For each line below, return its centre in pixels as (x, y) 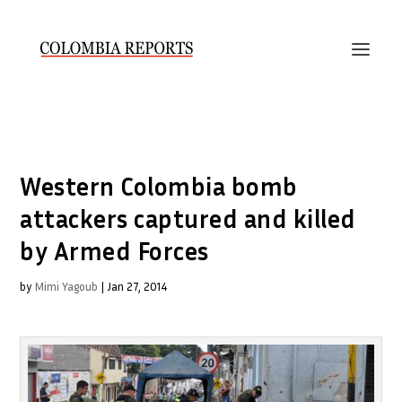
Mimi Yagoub (66, 286)
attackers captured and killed (188, 218)
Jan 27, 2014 (138, 286)
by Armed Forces (114, 251)
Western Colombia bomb (159, 186)
